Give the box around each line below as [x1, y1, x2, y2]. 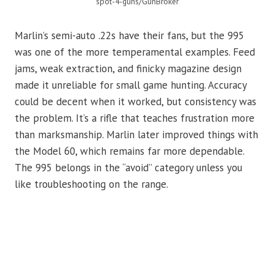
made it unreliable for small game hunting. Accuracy [15, 78, 246, 92]
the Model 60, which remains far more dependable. [15, 144, 244, 158]
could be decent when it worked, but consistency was [15, 95, 256, 109]
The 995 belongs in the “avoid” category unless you [15, 161, 242, 175]
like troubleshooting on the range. [15, 177, 168, 191]
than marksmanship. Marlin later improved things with [15, 128, 258, 142]
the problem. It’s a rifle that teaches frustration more [15, 111, 254, 125]
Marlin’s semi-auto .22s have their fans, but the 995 [15, 29, 244, 43]
